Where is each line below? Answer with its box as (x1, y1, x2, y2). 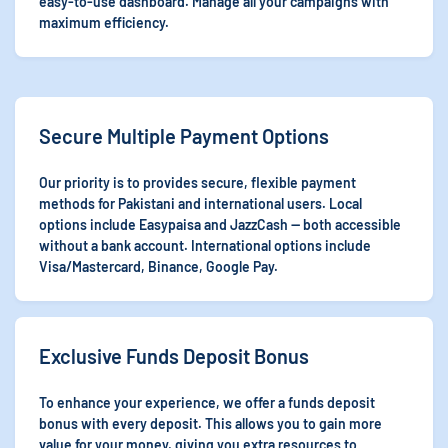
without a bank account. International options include (39, 237, 371, 254)
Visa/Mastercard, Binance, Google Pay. (39, 258, 278, 275)
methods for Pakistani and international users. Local (39, 195, 362, 212)
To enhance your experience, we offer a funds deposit (39, 394, 375, 411)
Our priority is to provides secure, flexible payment (39, 174, 356, 191)
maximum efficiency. (39, 14, 169, 31)
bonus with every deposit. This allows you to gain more (39, 415, 382, 432)
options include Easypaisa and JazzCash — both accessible (39, 216, 401, 233)
